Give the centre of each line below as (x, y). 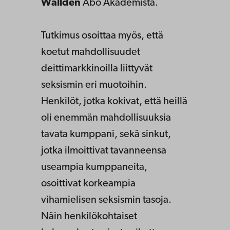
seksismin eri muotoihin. (94, 85)
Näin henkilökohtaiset (89, 217)
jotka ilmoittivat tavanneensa (104, 151)
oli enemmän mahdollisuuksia (106, 118)
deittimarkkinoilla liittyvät (97, 69)
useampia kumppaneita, (94, 168)
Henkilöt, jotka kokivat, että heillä (114, 102)
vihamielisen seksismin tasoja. (106, 200)
